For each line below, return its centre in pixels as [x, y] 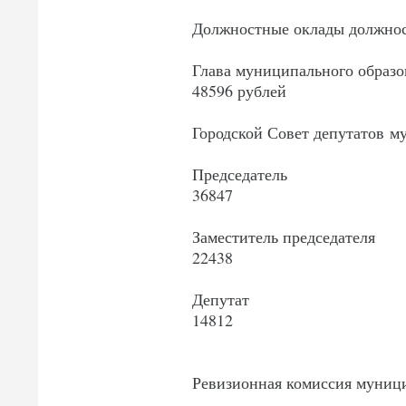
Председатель [242, 174]
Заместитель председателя [284, 237]
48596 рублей [239, 91]
